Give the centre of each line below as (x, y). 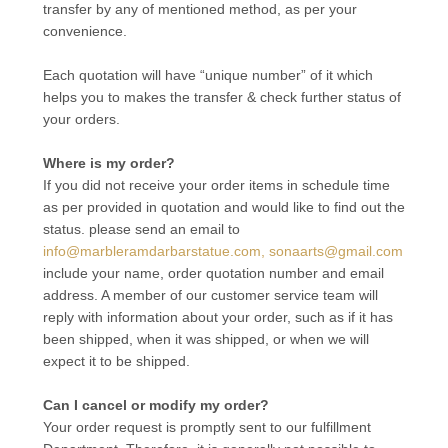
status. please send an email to (141, 229)
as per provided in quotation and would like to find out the (223, 207)
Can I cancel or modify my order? (155, 405)
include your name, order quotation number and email (213, 273)
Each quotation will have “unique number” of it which (207, 75)
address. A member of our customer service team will (210, 295)
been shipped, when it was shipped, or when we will (205, 339)
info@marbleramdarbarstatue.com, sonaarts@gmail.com (222, 251)
